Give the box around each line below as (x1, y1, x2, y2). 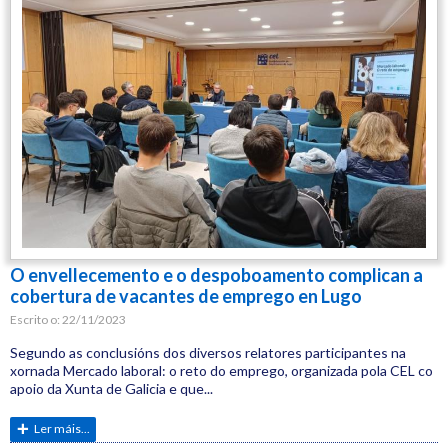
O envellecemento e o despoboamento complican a (10, 264, 423, 287)
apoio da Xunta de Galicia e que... (10, 379, 213, 397)
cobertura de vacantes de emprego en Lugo (10, 285, 362, 308)
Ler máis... (34, 420, 90, 436)
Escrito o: (10, 312, 62, 328)
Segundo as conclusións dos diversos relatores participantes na (10, 343, 406, 361)
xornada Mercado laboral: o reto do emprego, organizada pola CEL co (10, 361, 433, 379)
